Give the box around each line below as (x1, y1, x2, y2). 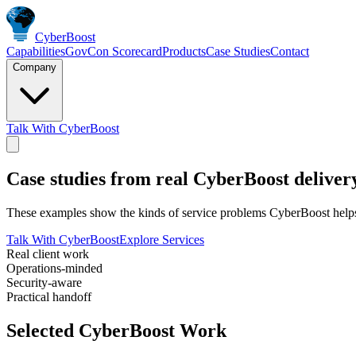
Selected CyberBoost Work (6, 319, 226, 341)
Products (162, 44, 206, 58)
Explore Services (119, 232, 204, 246)
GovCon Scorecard (65, 44, 162, 58)
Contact (270, 44, 309, 58)
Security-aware (6, 275, 82, 289)
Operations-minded (6, 261, 103, 275)
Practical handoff (6, 289, 91, 304)
